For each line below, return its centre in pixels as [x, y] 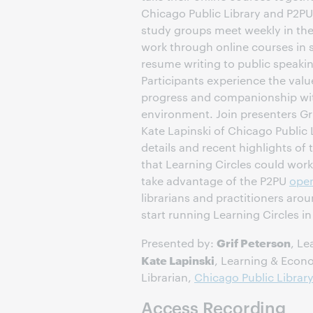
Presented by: [179, 243]
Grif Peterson [254, 242]
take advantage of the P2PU [215, 181]
